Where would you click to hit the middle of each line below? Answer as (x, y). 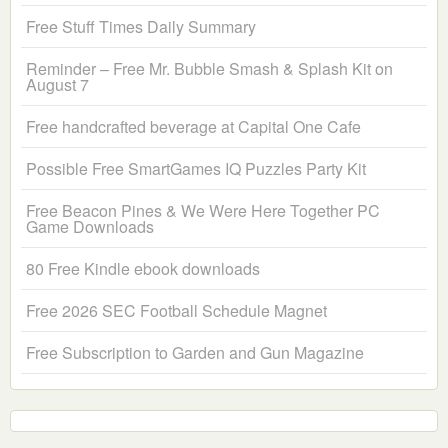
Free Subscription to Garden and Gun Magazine (195, 353)
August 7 (57, 85)
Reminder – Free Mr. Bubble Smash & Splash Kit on (209, 69)
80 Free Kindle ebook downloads (143, 269)
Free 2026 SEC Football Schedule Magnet (176, 311)
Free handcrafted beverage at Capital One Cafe (193, 127)
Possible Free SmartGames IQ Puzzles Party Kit (196, 169)
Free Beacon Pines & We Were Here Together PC (203, 211)
